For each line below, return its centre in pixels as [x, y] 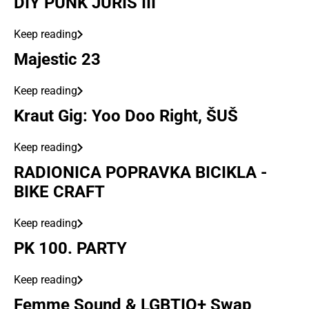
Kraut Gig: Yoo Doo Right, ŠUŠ [126, 116]
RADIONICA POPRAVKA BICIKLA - [140, 172]
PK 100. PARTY [70, 248]
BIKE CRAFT [59, 192]
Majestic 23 [57, 59]
